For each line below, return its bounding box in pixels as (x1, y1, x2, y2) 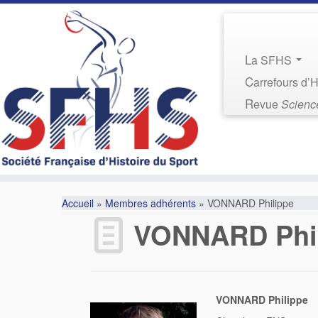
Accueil (62, 196, 94, 211)
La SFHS (251, 52, 295, 68)
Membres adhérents (105, 196, 196, 211)
